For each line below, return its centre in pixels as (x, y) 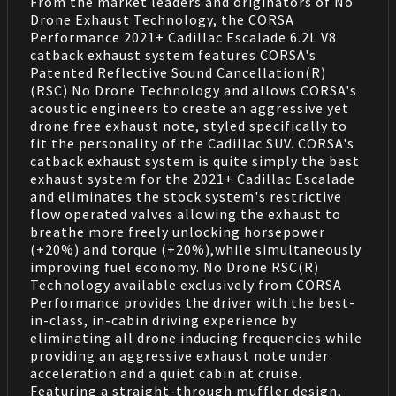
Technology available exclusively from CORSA (186, 285)
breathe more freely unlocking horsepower (177, 232)
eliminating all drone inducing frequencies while (196, 338)
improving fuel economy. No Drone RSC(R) (174, 267)
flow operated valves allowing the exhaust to (185, 214)
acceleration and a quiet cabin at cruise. (166, 373)
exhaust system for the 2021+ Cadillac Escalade (192, 179)
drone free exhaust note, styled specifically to (188, 126)
